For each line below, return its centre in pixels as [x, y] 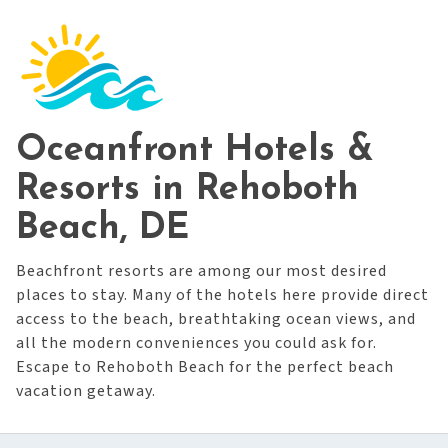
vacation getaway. [86, 391]
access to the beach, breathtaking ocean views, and [216, 319]
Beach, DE [102, 229]
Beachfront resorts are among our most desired [201, 271]
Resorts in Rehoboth [187, 190]
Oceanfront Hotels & [195, 151]
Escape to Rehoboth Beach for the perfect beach [205, 367]
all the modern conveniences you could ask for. [196, 343]
